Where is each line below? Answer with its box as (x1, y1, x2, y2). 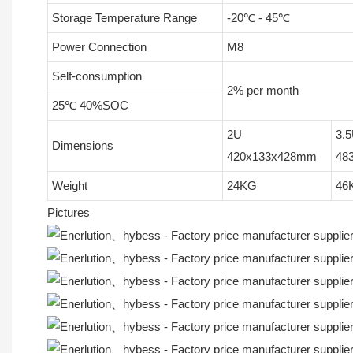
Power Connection (51, 40, 147, 54)
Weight (51, 179, 87, 193)
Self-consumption (51, 69, 142, 84)
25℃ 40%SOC (51, 98, 128, 113)
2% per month (226, 84, 299, 98)
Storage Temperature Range (51, 11, 197, 25)
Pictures (47, 206, 90, 220)
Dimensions (51, 139, 113, 153)
